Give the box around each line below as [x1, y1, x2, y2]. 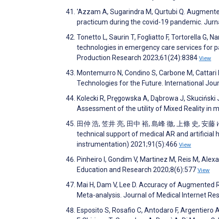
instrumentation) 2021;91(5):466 [77, 140, 179, 148]
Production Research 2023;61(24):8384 [77, 53, 199, 62]
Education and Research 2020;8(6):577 [77, 165, 197, 174]
